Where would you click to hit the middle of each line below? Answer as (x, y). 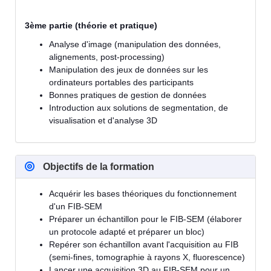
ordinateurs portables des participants (121, 82)
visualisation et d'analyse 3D (103, 120)
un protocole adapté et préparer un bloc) (127, 231)
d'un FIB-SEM (76, 206)
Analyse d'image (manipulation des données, (135, 44)
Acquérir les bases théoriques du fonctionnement (143, 193)
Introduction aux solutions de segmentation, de (139, 107)
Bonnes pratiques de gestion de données (128, 95)
